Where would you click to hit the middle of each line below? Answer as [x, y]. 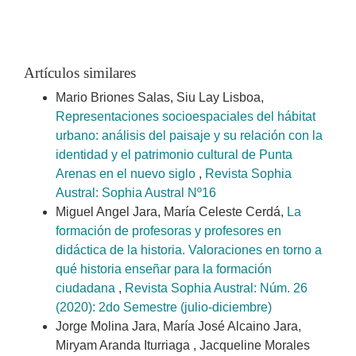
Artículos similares [80, 73]
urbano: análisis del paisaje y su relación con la [189, 136]
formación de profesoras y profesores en [168, 231]
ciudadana [87, 288]
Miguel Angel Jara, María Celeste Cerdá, [171, 212]
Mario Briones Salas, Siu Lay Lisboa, [160, 98]
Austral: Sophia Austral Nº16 [136, 193]
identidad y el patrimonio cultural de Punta [174, 155]
